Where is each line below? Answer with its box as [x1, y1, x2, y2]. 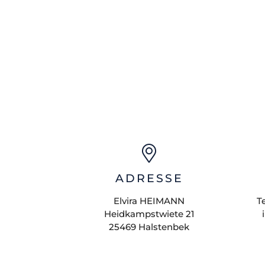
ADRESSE [115, 172, 183, 185]
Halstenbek [138, 221, 189, 232]
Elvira [114, 195, 137, 206]
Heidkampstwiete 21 [104, 208, 195, 219]
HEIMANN [140, 195, 185, 206]
